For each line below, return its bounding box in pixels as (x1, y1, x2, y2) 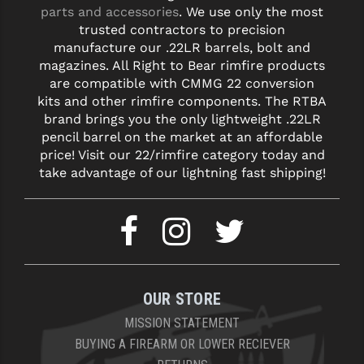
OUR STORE (142, 288, 222, 309)
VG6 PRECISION (11, 323, 100, 339)
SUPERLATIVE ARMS (11, 63, 128, 79)
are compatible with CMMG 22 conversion (50, 75, 314, 91)
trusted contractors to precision (79, 21, 285, 37)
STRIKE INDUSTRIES (11, 30, 125, 46)
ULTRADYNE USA (11, 258, 106, 274)
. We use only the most (179, 3, 323, 19)
